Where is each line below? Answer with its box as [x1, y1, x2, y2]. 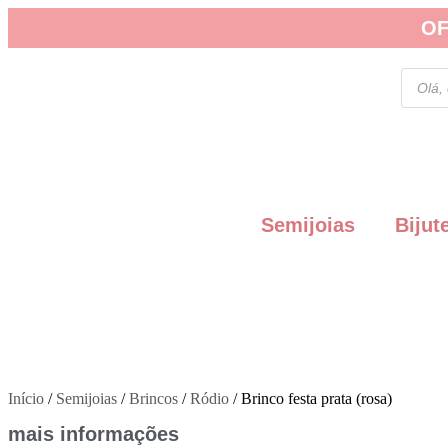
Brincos [129, 390, 178, 407]
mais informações [8, 423, 179, 445]
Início [8, 390, 44, 407]
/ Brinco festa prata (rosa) [229, 390, 392, 407]
